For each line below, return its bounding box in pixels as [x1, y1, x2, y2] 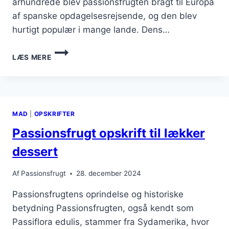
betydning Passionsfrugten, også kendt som [12, 203, 194, 213]
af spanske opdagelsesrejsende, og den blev [12, 10, 197, 21]
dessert [12, 144, 58, 159]
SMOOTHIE [51, 78, 91, 86]
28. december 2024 [76, 169, 142, 177]
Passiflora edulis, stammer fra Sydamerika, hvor [12, 217, 209, 227]
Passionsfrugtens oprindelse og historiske [12, 189, 184, 199]
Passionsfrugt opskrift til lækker [12, 126, 205, 141]
